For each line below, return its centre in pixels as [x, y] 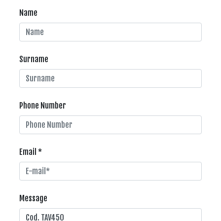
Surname [34, 59]
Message [33, 198]
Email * [31, 152]
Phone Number [43, 105]
